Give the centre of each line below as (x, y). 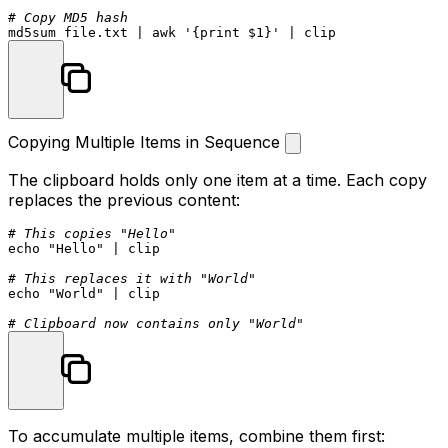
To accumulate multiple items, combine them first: (196, 435)
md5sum (32, 32)
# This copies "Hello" (92, 233)
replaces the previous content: (124, 199)
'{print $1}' (232, 32)
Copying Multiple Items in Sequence (146, 141)
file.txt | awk (120, 32)
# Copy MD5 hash (68, 17)
